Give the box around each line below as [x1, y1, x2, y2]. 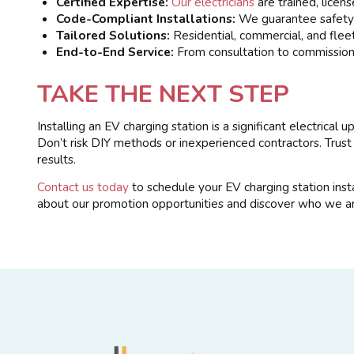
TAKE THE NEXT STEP [37, 77, 290, 111]
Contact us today [37, 179, 130, 196]
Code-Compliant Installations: [56, 9, 236, 27]
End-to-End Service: [56, 43, 175, 60]
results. [37, 150, 77, 168]
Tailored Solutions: [56, 26, 171, 43]
